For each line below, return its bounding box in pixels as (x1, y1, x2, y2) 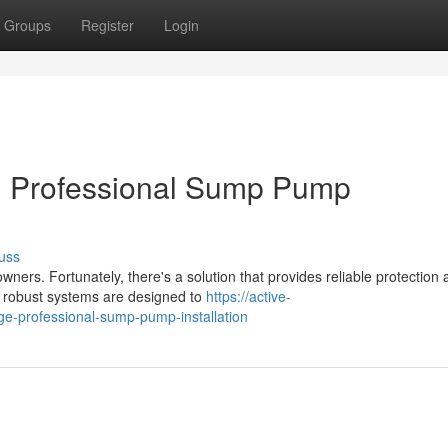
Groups (4, 15, 51, 35)
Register (81, 15, 134, 35)
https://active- (206, 286, 291, 306)
